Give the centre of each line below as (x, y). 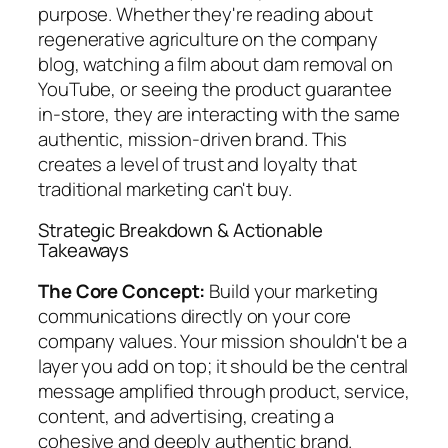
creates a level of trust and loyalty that (197, 163)
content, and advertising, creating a (186, 415)
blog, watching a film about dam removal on (215, 63)
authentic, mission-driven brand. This (193, 138)
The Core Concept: (122, 290)
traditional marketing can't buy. (165, 188)
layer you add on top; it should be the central (223, 365)
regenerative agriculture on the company (208, 38)
